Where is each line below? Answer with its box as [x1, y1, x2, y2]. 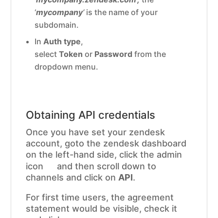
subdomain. [35, 19, 79, 30]
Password [92, 49, 135, 59]
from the [134, 49, 166, 59]
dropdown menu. [35, 61, 101, 72]
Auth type [43, 36, 81, 46]
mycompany [36, 7, 83, 17]
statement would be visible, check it [26, 203, 178, 214]
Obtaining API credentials [26, 108, 159, 121]
